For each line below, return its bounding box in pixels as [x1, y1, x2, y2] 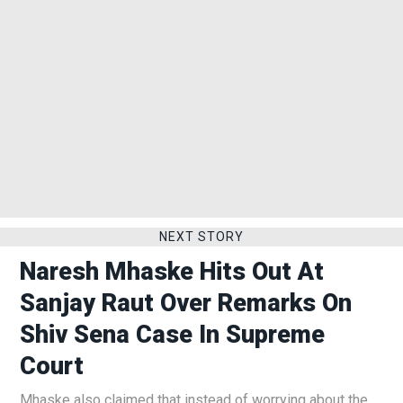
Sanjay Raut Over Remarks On [20, 289, 352, 318]
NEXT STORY [159, 229, 244, 245]
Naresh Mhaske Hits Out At [20, 257, 324, 287]
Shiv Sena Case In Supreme [20, 320, 325, 350]
